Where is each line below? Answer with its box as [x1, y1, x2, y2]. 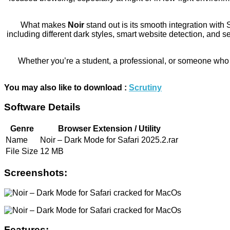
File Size [6, 147, 38, 156]
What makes [20, 20, 68, 29]
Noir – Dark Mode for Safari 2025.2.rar [40, 136, 178, 145]
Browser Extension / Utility [57, 124, 161, 133]
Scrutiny [129, 83, 162, 92]
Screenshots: [4, 167, 67, 178]
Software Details [4, 102, 81, 113]
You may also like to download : [4, 83, 129, 92]
